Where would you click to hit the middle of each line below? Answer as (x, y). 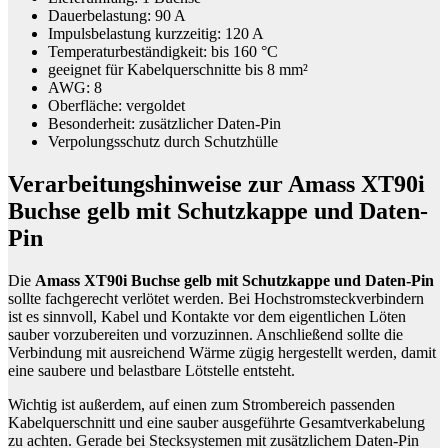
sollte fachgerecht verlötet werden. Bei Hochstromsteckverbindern (216, 299)
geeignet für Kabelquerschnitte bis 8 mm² (178, 70)
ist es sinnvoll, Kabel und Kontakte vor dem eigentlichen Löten (207, 317)
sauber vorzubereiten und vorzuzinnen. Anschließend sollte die (205, 335)
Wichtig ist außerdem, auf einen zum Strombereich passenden (201, 405)
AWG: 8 (75, 88)
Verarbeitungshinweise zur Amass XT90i (216, 184)
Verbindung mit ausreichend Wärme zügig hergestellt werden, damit (222, 353)
